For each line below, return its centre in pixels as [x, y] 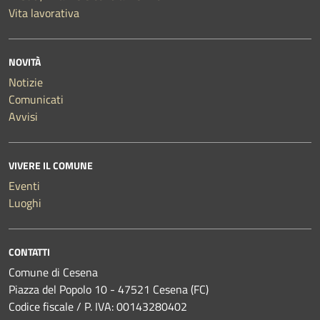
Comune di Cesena [53, 272]
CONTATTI [29, 251]
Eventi [24, 185]
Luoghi [25, 202]
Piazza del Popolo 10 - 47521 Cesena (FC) [109, 289]
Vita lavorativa [44, 12]
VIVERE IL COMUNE [51, 165]
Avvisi [23, 116]
